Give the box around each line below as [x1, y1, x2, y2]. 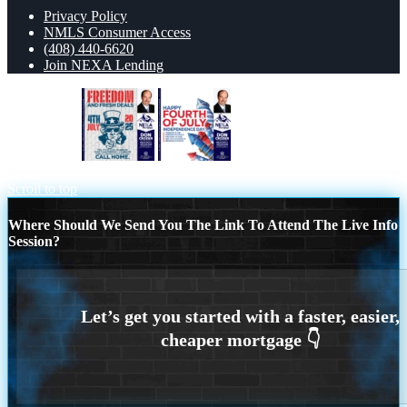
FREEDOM [7, 147, 78, 164]
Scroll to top [7, 180, 77, 196]
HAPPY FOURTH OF [234, 147, 368, 164]
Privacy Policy [44, 7, 127, 24]
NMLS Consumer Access [44, 24, 191, 40]
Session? [8, 233, 60, 249]
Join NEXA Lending [44, 56, 164, 73]
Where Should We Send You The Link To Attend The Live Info [8, 216, 398, 233]
